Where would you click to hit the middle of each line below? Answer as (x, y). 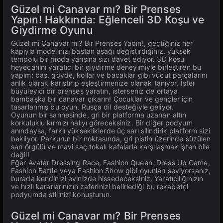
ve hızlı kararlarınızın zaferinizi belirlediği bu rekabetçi (100, 186)
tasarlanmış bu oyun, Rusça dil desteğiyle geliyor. (92, 107)
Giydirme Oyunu (52, 30)
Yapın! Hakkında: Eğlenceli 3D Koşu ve (108, 20)
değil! (20, 155)
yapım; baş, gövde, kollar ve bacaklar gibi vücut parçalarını (109, 75)
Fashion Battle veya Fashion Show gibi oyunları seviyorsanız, (111, 170)
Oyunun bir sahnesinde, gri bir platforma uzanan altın (99, 115)
